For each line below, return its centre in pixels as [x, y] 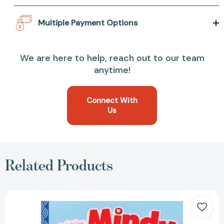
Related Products [59, 165]
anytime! [112, 70]
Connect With [112, 101]
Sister [120, 218]
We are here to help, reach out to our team [112, 58]
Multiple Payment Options [88, 23]
